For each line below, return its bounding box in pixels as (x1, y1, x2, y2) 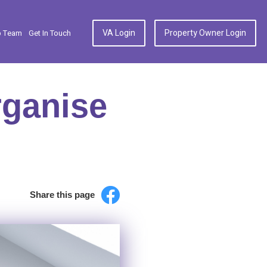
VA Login (103, 27, 135, 39)
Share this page (30, 190, 95, 200)
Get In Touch (29, 27, 71, 39)
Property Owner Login (164, 27, 246, 39)
